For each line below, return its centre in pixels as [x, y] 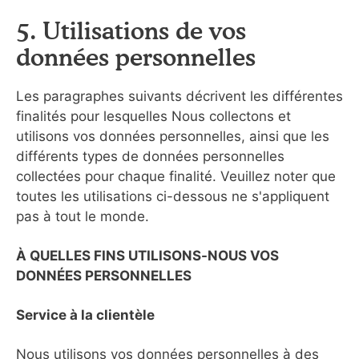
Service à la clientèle [85, 315]
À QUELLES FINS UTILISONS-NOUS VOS [147, 256]
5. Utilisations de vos [131, 30]
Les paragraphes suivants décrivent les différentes [179, 96]
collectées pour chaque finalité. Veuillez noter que [176, 176]
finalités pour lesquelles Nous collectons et [153, 116]
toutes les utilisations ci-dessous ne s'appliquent [173, 196]
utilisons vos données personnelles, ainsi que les [173, 136]
